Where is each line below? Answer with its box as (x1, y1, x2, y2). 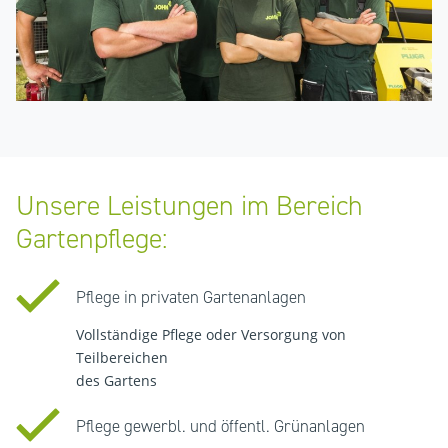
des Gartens (76, 370, 157, 390)
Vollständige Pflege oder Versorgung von (76, 324, 346, 344)
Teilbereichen (76, 347, 168, 367)
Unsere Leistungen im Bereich (16, 186, 363, 224)
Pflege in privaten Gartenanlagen (76, 285, 306, 308)
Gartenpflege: (16, 219, 167, 257)
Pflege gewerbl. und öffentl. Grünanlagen (76, 414, 365, 437)
